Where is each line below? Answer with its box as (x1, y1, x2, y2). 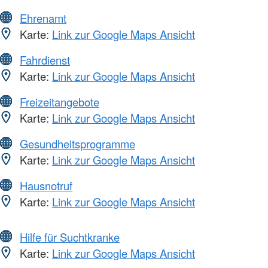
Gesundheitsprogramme (20, 136, 135, 152)
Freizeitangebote (20, 94, 99, 110)
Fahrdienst (20, 52, 70, 68)
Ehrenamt (20, 10, 66, 26)
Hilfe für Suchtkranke (20, 229, 120, 245)
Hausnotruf (20, 178, 72, 194)
